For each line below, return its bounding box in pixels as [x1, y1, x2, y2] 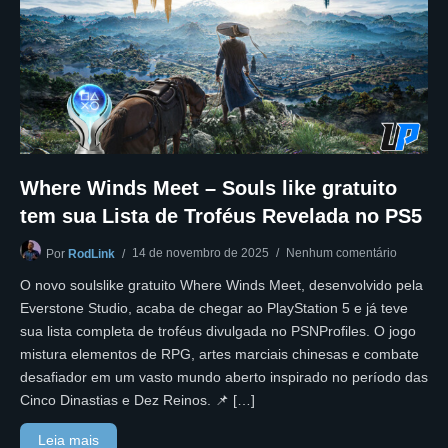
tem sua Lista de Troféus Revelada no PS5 [20, 204, 422, 227]
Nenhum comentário [286, 245, 397, 260]
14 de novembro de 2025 [132, 245, 269, 260]
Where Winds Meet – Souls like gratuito [20, 176, 397, 199]
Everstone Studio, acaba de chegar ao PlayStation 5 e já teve [20, 299, 408, 316]
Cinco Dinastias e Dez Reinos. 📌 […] [20, 391, 255, 408]
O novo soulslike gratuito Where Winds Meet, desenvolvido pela [20, 276, 423, 293]
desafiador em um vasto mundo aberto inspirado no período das [20, 368, 428, 385]
